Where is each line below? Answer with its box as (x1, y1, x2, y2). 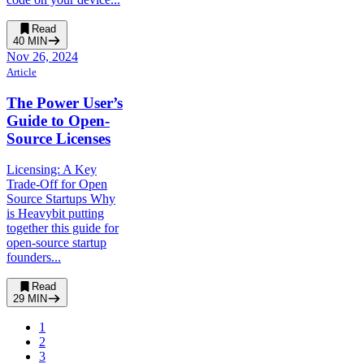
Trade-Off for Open (6, 177, 107, 192)
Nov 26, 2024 (6, 49, 78, 63)
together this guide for (6, 221, 119, 236)
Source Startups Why (6, 192, 115, 206)
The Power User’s (6, 93, 123, 111)
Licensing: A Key (6, 162, 97, 177)
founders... (6, 250, 61, 265)
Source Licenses (6, 129, 110, 147)
